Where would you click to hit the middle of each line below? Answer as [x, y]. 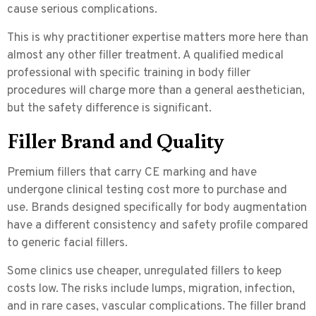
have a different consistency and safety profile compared [158, 226]
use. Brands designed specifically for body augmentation [157, 208]
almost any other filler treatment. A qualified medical [145, 55]
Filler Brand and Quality [115, 140]
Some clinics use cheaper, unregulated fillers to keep [144, 271]
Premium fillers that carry [76, 173]
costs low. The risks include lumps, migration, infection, [151, 289]
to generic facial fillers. [67, 244]
